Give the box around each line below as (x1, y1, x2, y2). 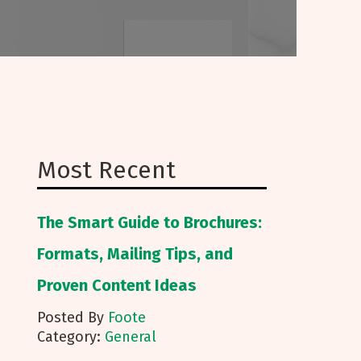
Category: (37, 328, 105, 346)
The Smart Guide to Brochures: (37, 213, 262, 232)
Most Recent (37, 156, 176, 185)
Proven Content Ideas (37, 276, 197, 295)
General (105, 328, 156, 346)
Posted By (37, 309, 108, 326)
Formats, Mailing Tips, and (37, 244, 233, 263)
